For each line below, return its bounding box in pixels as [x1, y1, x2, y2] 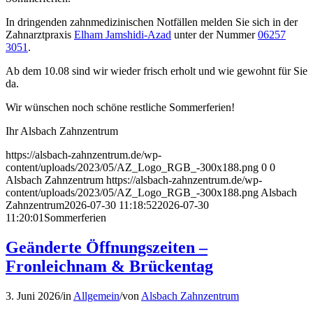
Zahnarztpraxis [6, 28, 74, 41]
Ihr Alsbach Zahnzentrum [6, 124, 118, 137]
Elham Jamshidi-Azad [74, 28, 171, 41]
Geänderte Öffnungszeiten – [6, 238, 208, 256]
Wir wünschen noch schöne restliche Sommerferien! [6, 101, 235, 113]
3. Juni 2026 [6, 289, 60, 302]
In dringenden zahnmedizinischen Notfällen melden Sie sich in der [6, 15, 298, 28]
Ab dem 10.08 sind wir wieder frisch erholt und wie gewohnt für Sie [6, 64, 307, 77]
